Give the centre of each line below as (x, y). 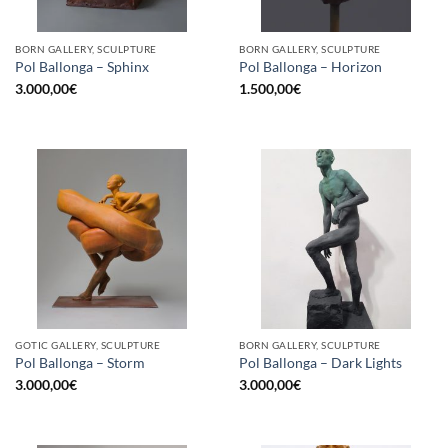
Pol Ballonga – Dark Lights (320, 362)
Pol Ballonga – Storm (80, 362)
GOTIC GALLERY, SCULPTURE (88, 345)
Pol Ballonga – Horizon (310, 66)
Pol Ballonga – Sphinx (82, 66)
